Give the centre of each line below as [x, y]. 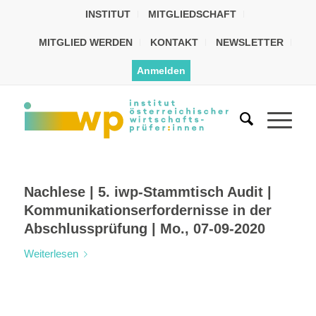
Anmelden [162, 71]
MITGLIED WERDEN [85, 42]
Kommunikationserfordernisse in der [147, 210]
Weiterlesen [51, 254]
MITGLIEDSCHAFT [193, 14]
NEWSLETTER [249, 42]
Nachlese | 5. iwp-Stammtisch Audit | [147, 192]
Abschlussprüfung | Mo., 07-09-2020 [144, 229]
